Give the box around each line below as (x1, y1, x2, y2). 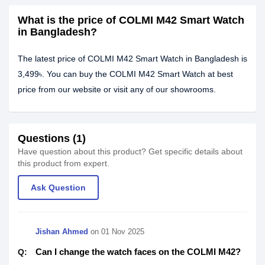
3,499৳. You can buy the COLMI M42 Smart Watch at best (18, 69, 233, 79)
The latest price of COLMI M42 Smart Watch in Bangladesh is (18, 54, 247, 63)
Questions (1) (18, 132, 86, 144)
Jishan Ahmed (35, 227, 88, 236)
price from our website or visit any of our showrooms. (18, 85, 216, 94)
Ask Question (31, 183, 86, 192)
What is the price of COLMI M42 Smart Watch (18, 14, 244, 26)
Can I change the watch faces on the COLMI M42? (35, 247, 241, 257)
